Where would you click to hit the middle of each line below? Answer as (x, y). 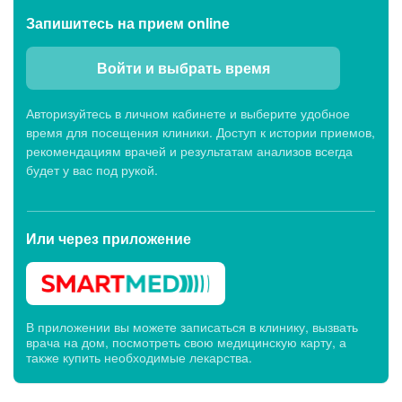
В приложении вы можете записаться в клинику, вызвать (192, 327)
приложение (147, 239)
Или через (64, 239)
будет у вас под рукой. (92, 170)
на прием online (174, 23)
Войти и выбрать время (183, 68)
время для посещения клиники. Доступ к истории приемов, (201, 132)
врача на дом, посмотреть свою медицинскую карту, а (186, 342)
